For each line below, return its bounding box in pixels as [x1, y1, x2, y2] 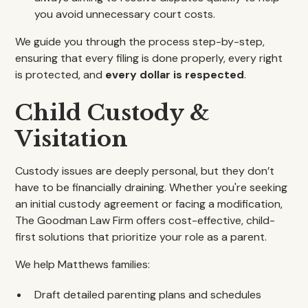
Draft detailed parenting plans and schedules [34, 287, 262, 302]
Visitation [15, 125, 129, 153]
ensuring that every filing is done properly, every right [15, 51, 283, 65]
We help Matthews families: [15, 257, 151, 272]
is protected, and [15, 67, 106, 82]
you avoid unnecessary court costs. [34, 7, 216, 21]
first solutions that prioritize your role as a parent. [15, 230, 267, 244]
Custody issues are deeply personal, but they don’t [15, 164, 275, 178]
